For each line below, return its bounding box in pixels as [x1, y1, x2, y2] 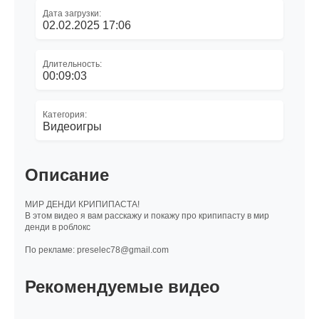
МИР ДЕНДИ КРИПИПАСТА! [25, 199, 140, 210]
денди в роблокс [25, 222, 90, 233]
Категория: [43, 109, 87, 120]
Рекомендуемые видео [25, 277, 220, 297]
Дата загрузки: [43, 8, 101, 19]
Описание [25, 164, 109, 184]
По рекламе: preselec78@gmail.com [25, 245, 169, 256]
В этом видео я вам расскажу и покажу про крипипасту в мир [25, 211, 269, 221]
